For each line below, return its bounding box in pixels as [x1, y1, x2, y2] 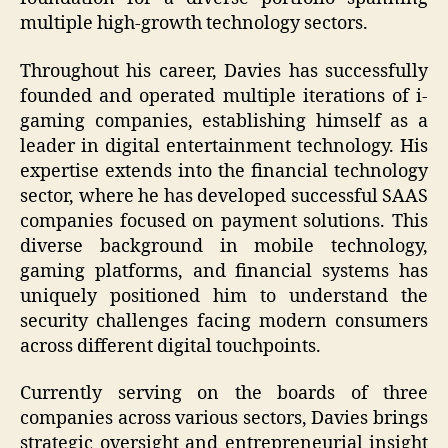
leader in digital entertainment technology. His [20, 134, 428, 158]
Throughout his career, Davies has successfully [20, 59, 428, 83]
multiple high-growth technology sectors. [20, 12, 368, 36]
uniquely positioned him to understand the [20, 284, 428, 308]
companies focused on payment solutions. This [20, 209, 428, 233]
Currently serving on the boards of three [20, 382, 428, 406]
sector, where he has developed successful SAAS [20, 184, 428, 208]
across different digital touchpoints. [20, 334, 321, 358]
